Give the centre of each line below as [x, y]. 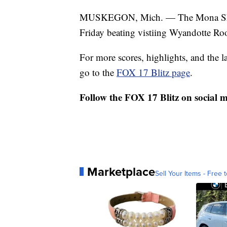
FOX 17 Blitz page [153, 72]
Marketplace [121, 172]
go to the [98, 72]
